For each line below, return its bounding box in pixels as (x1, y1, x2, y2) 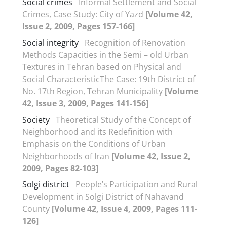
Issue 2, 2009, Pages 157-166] (22, 20, 135, 32)
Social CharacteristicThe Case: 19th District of (22, 73, 195, 85)
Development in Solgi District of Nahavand (22, 191, 184, 202)
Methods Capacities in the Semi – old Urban (22, 49, 188, 60)
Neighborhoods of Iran (22, 150, 111, 162)
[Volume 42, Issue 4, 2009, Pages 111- (52, 203, 197, 214)
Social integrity (22, 36, 79, 48)
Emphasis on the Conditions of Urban (22, 138, 166, 149)
